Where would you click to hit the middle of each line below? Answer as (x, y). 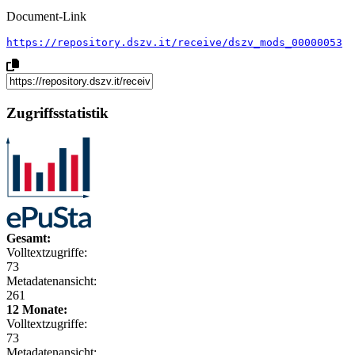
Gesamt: (29, 238)
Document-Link (46, 17)
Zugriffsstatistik (57, 113)
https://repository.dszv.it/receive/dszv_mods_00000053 (174, 43)
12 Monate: (37, 309)
